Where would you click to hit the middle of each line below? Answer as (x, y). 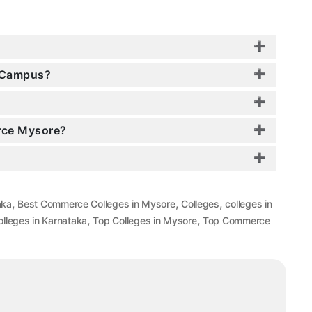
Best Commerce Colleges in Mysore (96, 204)
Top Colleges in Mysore (145, 221)
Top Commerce (236, 221)
